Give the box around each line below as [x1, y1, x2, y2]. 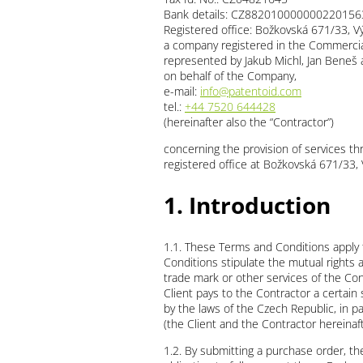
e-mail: [164, 83, 200, 100]
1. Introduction [164, 190, 331, 221]
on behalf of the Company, [164, 68, 297, 84]
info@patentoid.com [200, 83, 301, 100]
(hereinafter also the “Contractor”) [164, 114, 334, 130]
